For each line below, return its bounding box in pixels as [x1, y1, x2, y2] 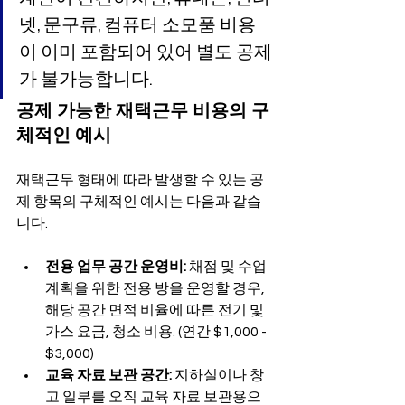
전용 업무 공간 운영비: [45, 259, 186, 274]
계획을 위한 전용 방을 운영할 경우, [45, 280, 268, 296]
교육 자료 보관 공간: [45, 367, 172, 382]
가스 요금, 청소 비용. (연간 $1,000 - [45, 324, 269, 339]
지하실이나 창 [172, 367, 264, 382]
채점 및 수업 [186, 259, 269, 274]
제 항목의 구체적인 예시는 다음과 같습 [16, 193, 261, 209]
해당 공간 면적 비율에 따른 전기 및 [45, 302, 267, 317]
